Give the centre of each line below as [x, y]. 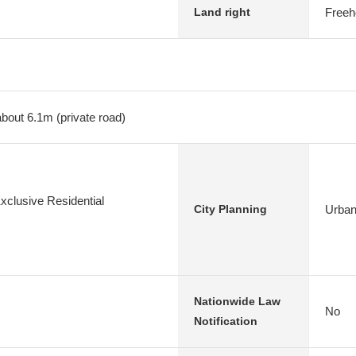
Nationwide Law [237, 301]
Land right [222, 12]
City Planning [230, 209]
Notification [226, 321]
